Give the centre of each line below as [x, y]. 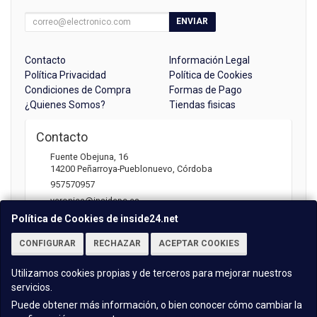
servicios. [32, 287]
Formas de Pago [206, 90]
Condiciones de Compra [78, 90]
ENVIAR [192, 21]
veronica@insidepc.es [95, 200]
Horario [57, 248]
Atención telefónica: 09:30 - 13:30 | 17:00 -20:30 [131, 268]
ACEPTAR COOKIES [199, 243]
